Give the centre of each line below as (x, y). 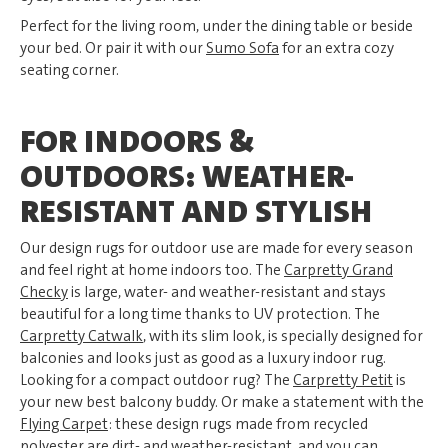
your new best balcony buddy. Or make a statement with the (222, 402)
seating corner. (69, 70)
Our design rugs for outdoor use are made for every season (216, 248)
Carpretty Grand (338, 270)
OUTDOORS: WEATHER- (187, 176)
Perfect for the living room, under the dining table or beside (216, 26)
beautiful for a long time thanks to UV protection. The (200, 314)
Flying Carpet (64, 424)
